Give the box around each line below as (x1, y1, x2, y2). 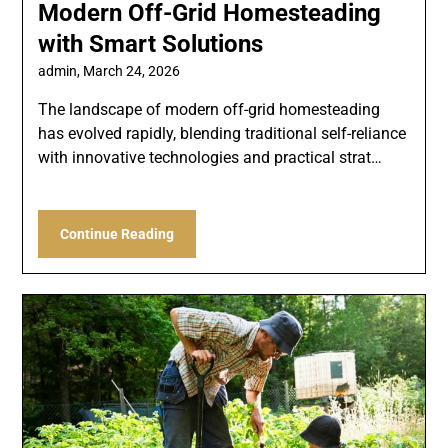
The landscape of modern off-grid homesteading (38, 99, 381, 119)
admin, (38, 62, 84, 79)
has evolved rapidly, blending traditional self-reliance (38, 123, 407, 143)
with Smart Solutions (38, 29, 264, 58)
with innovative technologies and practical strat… (38, 147, 383, 167)
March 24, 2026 (83, 62, 181, 79)
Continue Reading (60, 225, 175, 242)
